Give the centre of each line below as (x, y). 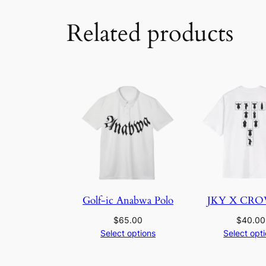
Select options (128, 233)
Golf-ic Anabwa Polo (128, 201)
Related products (150, 34)
